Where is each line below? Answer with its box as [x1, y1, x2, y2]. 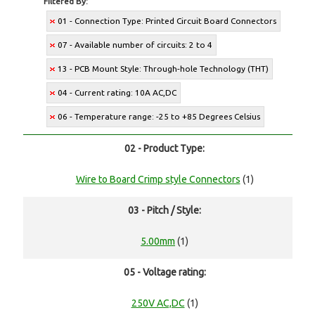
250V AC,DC [131, 297, 185, 309]
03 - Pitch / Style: [128, 205, 201, 217]
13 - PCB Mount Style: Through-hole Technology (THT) [58, 64, 269, 74]
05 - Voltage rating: [123, 266, 206, 278]
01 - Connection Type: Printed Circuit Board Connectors [58, 16, 277, 26]
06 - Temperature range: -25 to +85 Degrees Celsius [58, 112, 261, 122]
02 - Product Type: [124, 143, 205, 155]
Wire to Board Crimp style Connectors [75, 174, 240, 186]
